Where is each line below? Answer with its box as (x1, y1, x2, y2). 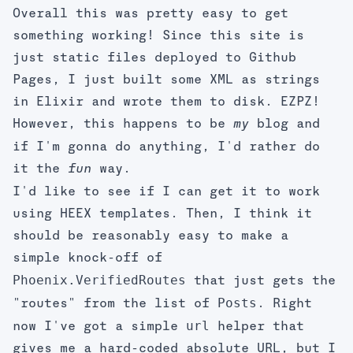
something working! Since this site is (13, 30, 304, 43)
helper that (210, 321, 304, 333)
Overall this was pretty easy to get (13, 8, 288, 20)
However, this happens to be (13, 118, 233, 131)
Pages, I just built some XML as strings (13, 74, 320, 87)
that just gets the (186, 275, 336, 288)
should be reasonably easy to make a (13, 230, 288, 243)
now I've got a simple (13, 321, 186, 333)
